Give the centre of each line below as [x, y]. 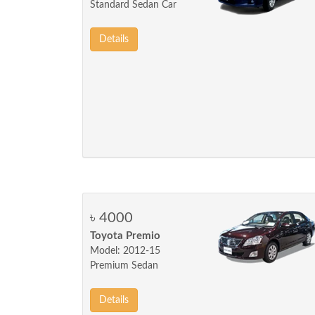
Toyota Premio [125, 236]
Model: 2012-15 [125, 251]
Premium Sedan [124, 266]
